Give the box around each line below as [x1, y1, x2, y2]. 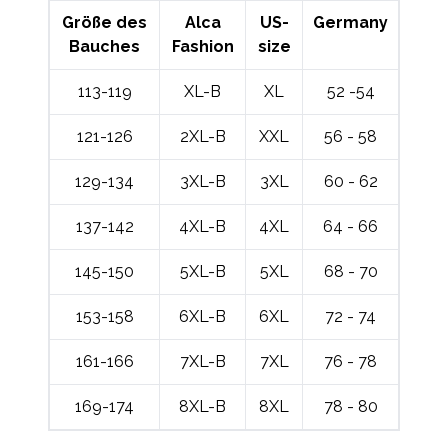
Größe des [62, 13, 147, 32]
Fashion [171, 37, 234, 56]
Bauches [69, 37, 140, 56]
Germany [313, 13, 388, 32]
